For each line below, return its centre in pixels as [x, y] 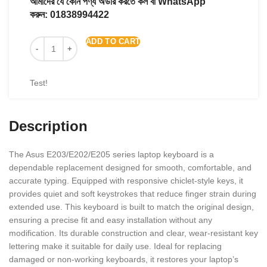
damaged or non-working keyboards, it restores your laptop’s [124, 259]
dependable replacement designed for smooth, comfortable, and [130, 167]
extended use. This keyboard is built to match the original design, [131, 207]
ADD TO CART [113, 41]
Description [48, 126]
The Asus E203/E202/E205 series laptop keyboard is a [111, 154]
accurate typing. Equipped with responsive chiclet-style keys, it [126, 181]
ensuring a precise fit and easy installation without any [111, 220]
